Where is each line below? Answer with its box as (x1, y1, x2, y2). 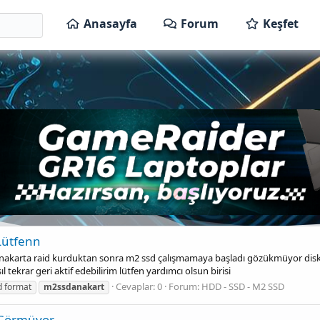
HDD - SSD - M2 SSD (201, 279, 284, 293)
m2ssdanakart (44, 280, 104, 293)
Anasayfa (83, 15, 137, 31)
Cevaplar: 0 (116, 279, 162, 293)
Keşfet (263, 15, 299, 31)
